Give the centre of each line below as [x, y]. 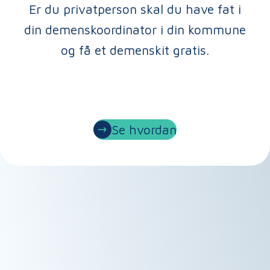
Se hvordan [144, 130]
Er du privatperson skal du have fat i [135, 9]
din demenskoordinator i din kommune [135, 30]
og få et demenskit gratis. [135, 50]
